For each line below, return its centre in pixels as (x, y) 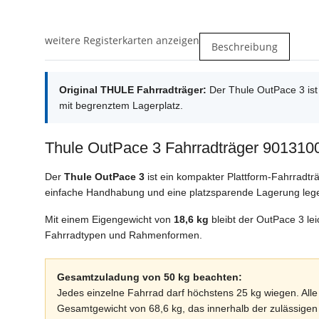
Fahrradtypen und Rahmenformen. (124, 235)
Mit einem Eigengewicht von (109, 220)
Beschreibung (245, 47)
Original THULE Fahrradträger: (133, 90)
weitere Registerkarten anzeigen (122, 41)
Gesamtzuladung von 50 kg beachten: (150, 277)
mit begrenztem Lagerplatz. (121, 106)
